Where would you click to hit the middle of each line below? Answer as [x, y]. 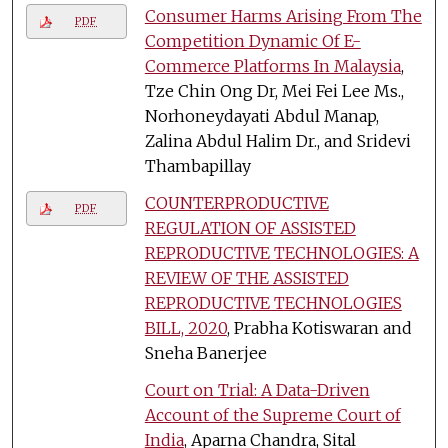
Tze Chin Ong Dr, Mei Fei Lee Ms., [274, 90]
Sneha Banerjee [205, 352]
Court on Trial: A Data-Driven [257, 389]
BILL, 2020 [185, 327]
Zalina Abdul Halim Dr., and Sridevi [277, 140]
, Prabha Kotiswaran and [319, 327]
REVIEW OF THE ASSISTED [246, 277]
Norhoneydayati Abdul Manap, [261, 115]
